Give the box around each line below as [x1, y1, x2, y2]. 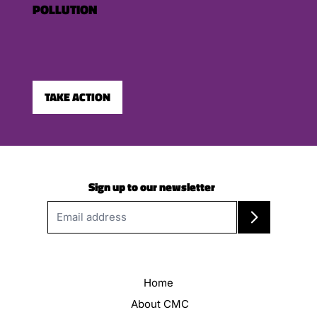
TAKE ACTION [44, 88, 110, 105]
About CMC [130, 297, 189, 311]
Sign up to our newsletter [88, 178, 216, 195]
